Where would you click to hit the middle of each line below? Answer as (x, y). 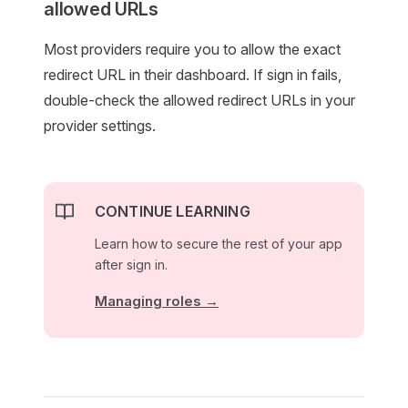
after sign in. (131, 265)
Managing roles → (157, 301)
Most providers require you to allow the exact (192, 49)
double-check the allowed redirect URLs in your (199, 100)
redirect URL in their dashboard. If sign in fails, (193, 75)
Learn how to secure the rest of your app (219, 244)
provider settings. (100, 126)
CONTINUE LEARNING (173, 211)
